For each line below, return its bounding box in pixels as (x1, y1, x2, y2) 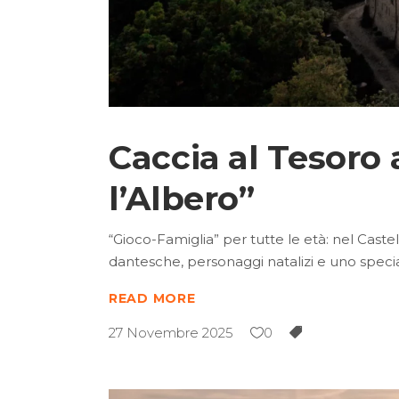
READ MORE (109, 289, 196, 306)
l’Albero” (109, 177, 255, 218)
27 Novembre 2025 (109, 323, 233, 341)
